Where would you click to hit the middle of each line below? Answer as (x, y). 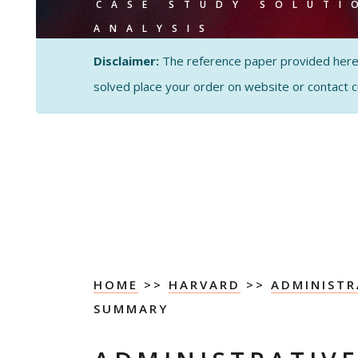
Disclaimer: (126, 61)
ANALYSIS (154, 28)
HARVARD (205, 284)
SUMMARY (131, 308)
